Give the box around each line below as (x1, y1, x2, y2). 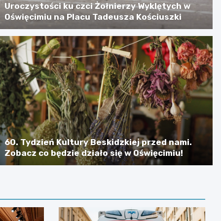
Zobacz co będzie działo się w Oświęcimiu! (4, 147, 184, 158)
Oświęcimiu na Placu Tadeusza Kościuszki (4, 11, 182, 22)
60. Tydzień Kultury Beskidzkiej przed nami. (4, 137, 192, 147)
